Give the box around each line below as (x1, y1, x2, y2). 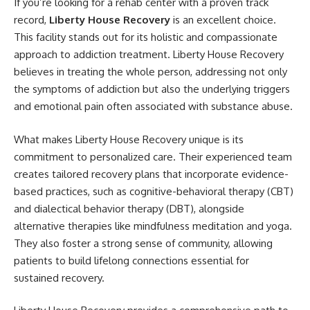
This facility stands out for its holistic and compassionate (14, 30, 277, 44)
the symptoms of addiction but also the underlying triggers (14, 82, 290, 96)
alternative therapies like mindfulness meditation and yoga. (14, 219, 292, 232)
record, (14, 13, 49, 27)
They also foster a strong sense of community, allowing (14, 236, 273, 250)
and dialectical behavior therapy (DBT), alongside (14, 201, 244, 215)
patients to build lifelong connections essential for (14, 253, 249, 267)
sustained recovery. (14, 271, 104, 284)
